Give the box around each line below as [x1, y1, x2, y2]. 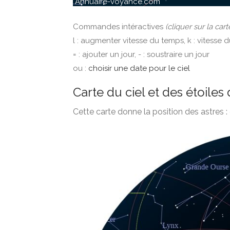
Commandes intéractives [73, 22, 165, 31]
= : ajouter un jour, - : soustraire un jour [73, 50, 209, 59]
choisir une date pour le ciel [88, 64, 190, 73]
